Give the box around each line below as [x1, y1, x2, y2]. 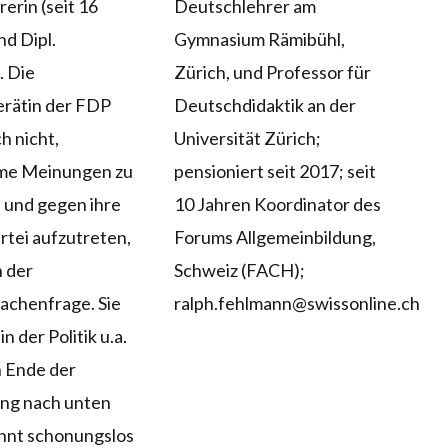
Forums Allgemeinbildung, [173, 226, 376, 249]
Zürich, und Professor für [173, 61, 371, 84]
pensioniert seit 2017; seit [173, 160, 376, 183]
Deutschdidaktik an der [173, 94, 356, 117]
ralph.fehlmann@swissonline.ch [173, 292, 420, 315]
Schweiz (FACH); [173, 259, 305, 282]
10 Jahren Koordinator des [173, 193, 381, 216]
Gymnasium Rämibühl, [173, 28, 345, 51]
